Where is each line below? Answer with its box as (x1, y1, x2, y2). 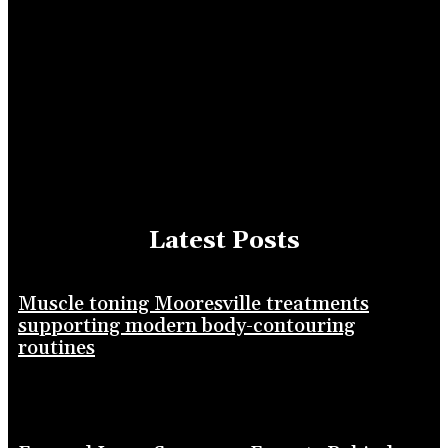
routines (18, 334, 95, 361)
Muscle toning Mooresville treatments (18, 290, 369, 317)
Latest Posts (148, 225, 300, 256)
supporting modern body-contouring (18, 312, 355, 339)
